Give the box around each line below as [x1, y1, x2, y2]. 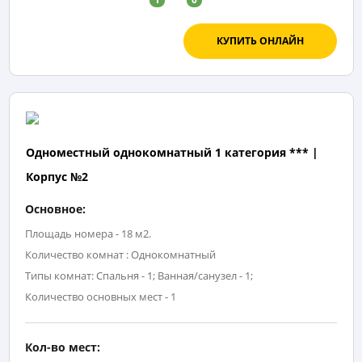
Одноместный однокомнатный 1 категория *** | [25, 145, 318, 161]
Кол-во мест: [25, 339, 100, 356]
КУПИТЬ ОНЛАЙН [216, 34, 304, 48]
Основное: [25, 201, 86, 217]
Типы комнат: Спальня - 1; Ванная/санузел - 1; [25, 268, 253, 284]
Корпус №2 [25, 169, 88, 185]
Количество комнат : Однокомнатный [25, 247, 216, 263]
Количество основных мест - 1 [25, 289, 176, 305]
